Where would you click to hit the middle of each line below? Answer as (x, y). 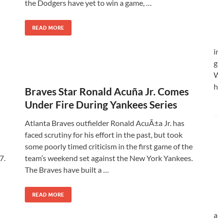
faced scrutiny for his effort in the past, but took (104, 135)
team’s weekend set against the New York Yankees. (109, 158)
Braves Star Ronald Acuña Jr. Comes (107, 91)
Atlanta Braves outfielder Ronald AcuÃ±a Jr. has (105, 123)
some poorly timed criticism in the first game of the (109, 146)
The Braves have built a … (67, 170)
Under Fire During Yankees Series (101, 104)
